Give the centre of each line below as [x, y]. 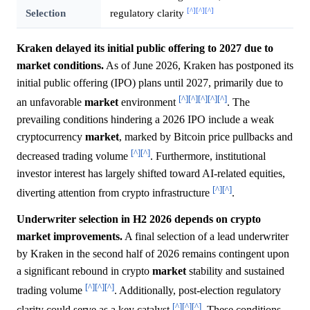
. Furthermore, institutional [208, 156]
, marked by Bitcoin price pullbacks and [206, 137]
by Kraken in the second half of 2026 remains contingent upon [153, 253]
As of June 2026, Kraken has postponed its [199, 65]
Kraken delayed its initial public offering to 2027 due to [145, 48]
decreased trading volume [74, 156]
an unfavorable [51, 102]
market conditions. [60, 65]
